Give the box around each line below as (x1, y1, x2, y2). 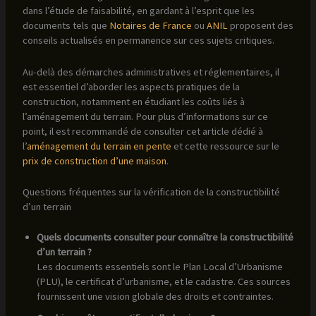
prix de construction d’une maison (22, 154, 166, 167)
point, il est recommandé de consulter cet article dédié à (22, 124, 263, 138)
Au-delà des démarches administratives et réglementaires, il (22, 65, 279, 78)
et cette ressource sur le (171, 139, 279, 152)
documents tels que (22, 19, 109, 32)
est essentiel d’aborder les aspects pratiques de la (22, 80, 240, 93)
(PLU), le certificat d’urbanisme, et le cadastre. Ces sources (36, 274, 291, 288)
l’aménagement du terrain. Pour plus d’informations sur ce (22, 109, 268, 123)
